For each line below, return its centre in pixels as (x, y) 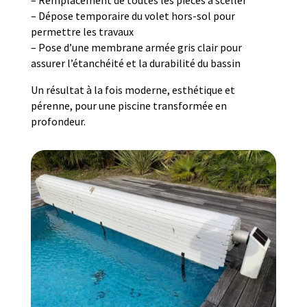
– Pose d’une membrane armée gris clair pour (136, 48)
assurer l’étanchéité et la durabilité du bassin (135, 63)
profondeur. (58, 122)
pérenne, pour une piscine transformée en (128, 106)
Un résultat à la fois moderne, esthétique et (133, 90)
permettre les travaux (82, 32)
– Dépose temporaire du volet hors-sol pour (133, 16)
